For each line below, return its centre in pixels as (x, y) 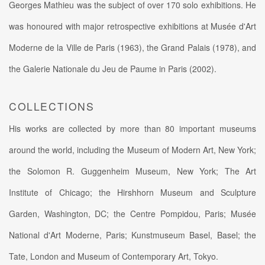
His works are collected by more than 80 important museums (132, 128)
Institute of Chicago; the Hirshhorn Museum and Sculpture (132, 192)
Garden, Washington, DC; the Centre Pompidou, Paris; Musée (132, 213)
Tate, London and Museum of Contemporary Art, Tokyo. (114, 256)
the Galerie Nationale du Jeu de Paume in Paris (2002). (113, 68)
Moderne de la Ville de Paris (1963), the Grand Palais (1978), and (132, 47)
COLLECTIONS (52, 106)
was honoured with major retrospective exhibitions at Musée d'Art (132, 26)
